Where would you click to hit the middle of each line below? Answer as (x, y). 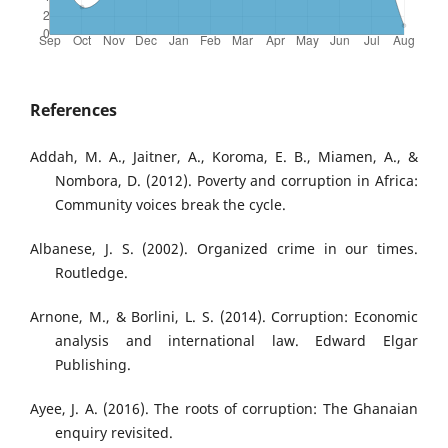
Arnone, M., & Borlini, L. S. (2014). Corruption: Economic (224, 317)
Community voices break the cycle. (170, 205)
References (73, 110)
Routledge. (91, 273)
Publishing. (93, 365)
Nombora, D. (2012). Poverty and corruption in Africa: (236, 181)
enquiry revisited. (114, 433)
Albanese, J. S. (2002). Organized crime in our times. (224, 249)
